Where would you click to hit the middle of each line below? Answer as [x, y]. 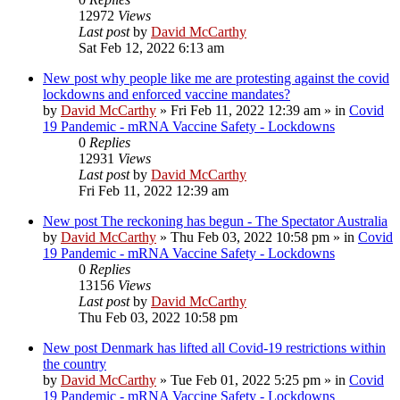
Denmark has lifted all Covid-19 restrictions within [243, 347]
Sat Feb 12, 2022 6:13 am [151, 47]
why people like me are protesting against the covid [245, 78]
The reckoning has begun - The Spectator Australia [244, 221]
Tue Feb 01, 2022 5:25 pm [246, 379]
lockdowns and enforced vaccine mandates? [167, 94]
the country [75, 363]
